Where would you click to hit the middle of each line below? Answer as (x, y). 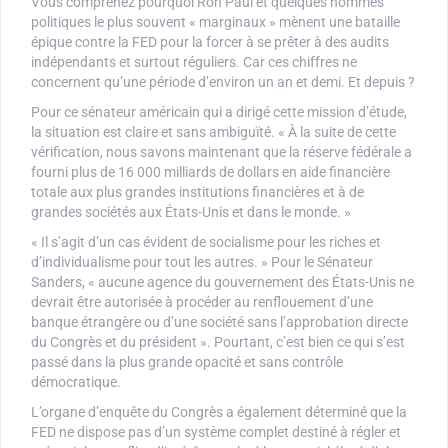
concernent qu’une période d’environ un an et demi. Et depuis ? (223, 81)
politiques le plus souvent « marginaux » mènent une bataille (215, 21)
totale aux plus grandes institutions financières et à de (197, 191)
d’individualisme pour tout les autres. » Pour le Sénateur (202, 261)
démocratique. (76, 381)
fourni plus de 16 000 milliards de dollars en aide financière (210, 171)
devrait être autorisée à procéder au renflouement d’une (202, 301)
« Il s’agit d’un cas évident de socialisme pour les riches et (206, 241)
